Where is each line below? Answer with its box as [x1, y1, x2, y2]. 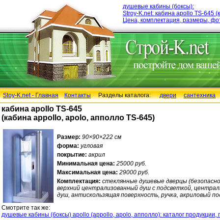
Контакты [64, 92, 91, 99]
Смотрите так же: [1, 204, 50, 211]
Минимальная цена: [57, 160, 115, 167]
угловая [81, 142, 103, 149]
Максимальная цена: [57, 168, 118, 176]
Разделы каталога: [91, 92, 160, 99]
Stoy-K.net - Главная [3, 92, 58, 99]
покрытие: [57, 151, 87, 158]
